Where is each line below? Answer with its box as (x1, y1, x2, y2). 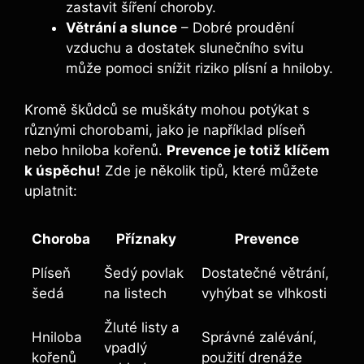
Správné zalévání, (201, 329, 317, 346)
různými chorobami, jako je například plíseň (24, 121, 305, 138)
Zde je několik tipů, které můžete (101, 162, 318, 179)
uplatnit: (24, 182, 77, 199)
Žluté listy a (104, 319, 180, 336)
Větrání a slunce (66, 19, 177, 37)
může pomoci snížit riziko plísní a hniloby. (66, 60, 333, 77)
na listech (104, 285, 167, 302)
